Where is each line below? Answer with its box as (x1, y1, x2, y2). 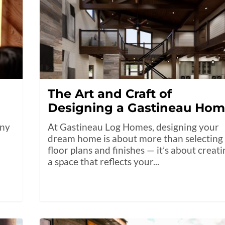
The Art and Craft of (48, 86, 172, 101)
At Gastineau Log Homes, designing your (48, 121, 219, 133)
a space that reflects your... (48, 156, 160, 168)
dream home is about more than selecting (48, 133, 223, 145)
